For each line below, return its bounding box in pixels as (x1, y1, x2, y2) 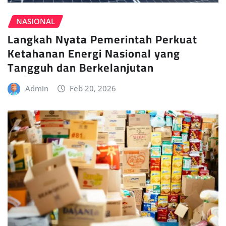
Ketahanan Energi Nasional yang (8, 43, 180, 65)
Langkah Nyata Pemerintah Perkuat (8, 29, 197, 50)
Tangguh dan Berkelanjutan (8, 57, 154, 79)
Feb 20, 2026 (70, 83, 117, 94)
